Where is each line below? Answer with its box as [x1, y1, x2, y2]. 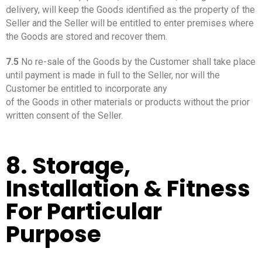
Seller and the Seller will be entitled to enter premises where [6, 17, 254, 29]
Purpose [6, 218, 101, 250]
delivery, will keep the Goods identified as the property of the [6, 4, 255, 15]
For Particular [6, 195, 162, 227]
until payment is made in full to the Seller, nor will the [6, 69, 220, 81]
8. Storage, [6, 149, 130, 182]
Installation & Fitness [6, 172, 250, 205]
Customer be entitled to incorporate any [6, 82, 167, 94]
